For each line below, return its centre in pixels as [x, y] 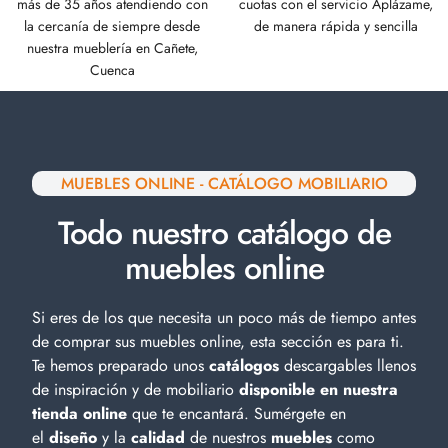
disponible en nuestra [318, 390]
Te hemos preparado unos [120, 366]
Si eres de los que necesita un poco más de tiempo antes [224, 318]
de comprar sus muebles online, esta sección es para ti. [218, 342]
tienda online [79, 414]
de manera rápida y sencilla [336, 26]
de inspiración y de [99, 390]
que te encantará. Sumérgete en [236, 414]
